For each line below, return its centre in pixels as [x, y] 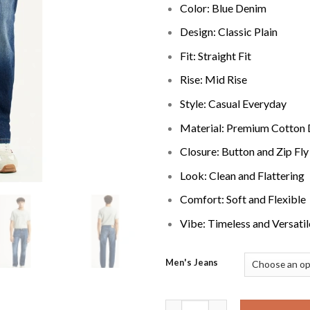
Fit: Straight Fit [215, 55]
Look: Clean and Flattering [242, 175]
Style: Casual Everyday [233, 103]
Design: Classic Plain [228, 32]
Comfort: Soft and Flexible [243, 199]
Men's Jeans [192, 262]
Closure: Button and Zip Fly [244, 152]
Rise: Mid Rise [213, 80]
